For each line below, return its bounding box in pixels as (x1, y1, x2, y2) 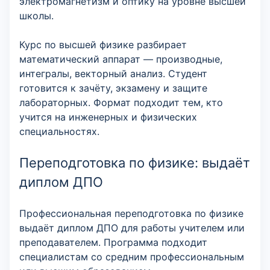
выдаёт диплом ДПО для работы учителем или (19, 222, 245, 234)
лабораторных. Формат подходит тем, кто (19, 96, 223, 108)
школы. (19, 10, 54, 22)
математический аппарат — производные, (19, 53, 222, 65)
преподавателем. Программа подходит (19, 236, 207, 248)
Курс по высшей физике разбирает (19, 39, 187, 51)
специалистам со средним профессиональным (19, 251, 244, 263)
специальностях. (19, 125, 99, 137)
